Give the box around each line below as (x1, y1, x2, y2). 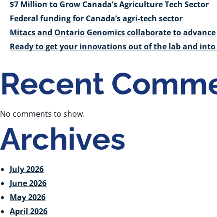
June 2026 (10, 177, 46, 188)
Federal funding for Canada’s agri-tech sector (10, 13, 183, 24)
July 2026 (10, 163, 44, 174)
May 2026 (10, 191, 46, 202)
